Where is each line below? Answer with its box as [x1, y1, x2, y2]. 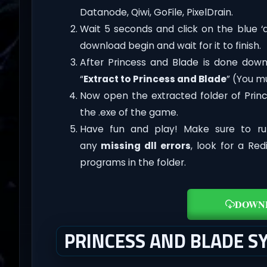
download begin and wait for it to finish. [79, 39, 261, 52]
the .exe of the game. [79, 106, 178, 119]
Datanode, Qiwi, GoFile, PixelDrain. [79, 6, 233, 19]
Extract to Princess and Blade [83, 73, 226, 86]
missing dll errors [101, 139, 191, 153]
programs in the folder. [79, 156, 186, 169]
